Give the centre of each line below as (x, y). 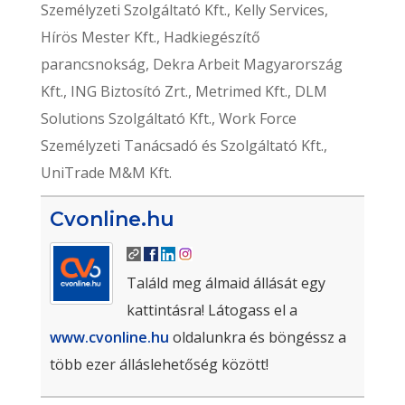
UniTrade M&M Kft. (106, 173)
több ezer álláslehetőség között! (159, 364)
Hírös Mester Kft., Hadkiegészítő (150, 37)
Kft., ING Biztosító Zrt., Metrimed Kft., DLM (184, 91)
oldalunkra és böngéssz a (257, 337)
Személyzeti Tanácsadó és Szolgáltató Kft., (184, 146)
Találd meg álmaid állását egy (226, 283)
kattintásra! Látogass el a (212, 310)
